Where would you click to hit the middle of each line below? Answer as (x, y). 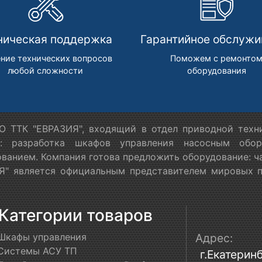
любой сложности (46, 70)
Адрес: (214, 238)
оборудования (216, 70)
